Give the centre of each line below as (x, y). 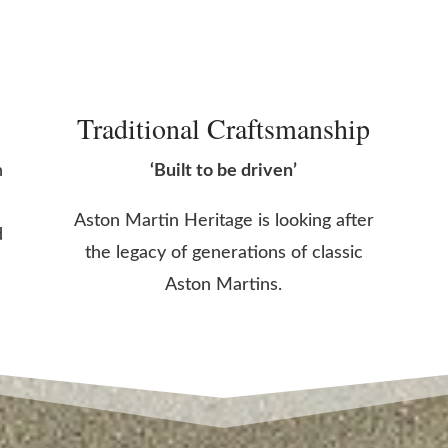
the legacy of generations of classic (223, 252)
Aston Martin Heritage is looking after (223, 220)
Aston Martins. (224, 284)
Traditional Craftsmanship (224, 127)
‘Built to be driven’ (224, 170)
